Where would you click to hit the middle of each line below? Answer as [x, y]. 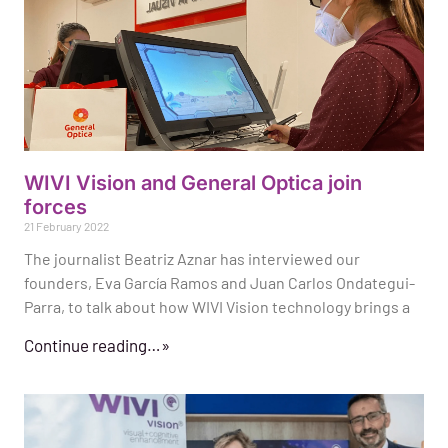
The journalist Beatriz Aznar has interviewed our [192, 259]
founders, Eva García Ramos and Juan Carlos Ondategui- [219, 283]
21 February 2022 [66, 226]
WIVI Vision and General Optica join [193, 183]
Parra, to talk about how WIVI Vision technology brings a [217, 307]
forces [55, 207]
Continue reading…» [97, 345]
